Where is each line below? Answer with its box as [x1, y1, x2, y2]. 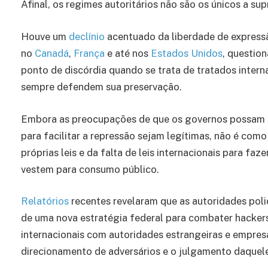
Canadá [35, 47, 69, 59]
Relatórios [21, 195, 69, 208]
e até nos [105, 47, 151, 59]
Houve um [21, 30, 69, 42]
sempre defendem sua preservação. [21, 80, 182, 93]
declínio [69, 30, 105, 42]
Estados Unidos [151, 47, 223, 59]
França [74, 47, 105, 59]
